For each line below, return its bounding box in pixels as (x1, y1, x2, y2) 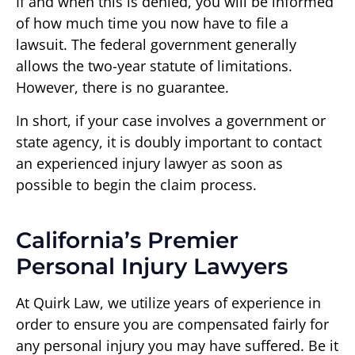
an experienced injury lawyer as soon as (16, 153, 283, 173)
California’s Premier (16, 226, 239, 254)
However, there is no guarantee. (16, 78, 229, 97)
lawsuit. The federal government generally (16, 35, 296, 55)
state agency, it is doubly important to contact (16, 132, 322, 151)
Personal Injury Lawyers (16, 252, 288, 280)
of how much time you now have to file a (16, 13, 288, 33)
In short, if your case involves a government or (16, 110, 326, 130)
